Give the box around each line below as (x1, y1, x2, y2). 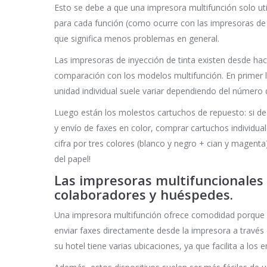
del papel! (54, 153, 91, 165)
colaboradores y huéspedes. (54, 185, 233, 204)
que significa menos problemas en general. (54, 33, 219, 45)
